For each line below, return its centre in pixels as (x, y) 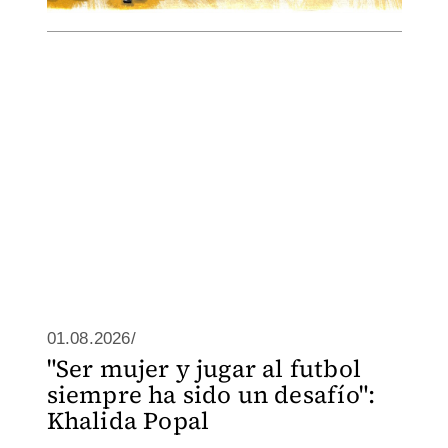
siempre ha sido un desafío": (211, 394)
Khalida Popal (128, 420)
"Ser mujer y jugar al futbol (204, 368)
